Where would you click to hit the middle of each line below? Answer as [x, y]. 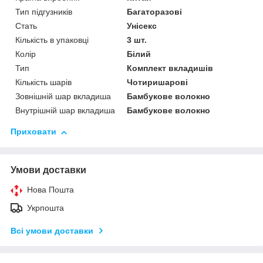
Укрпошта [45, 208]
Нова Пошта [50, 190]
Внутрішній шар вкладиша [65, 111]
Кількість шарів [43, 82]
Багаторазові [155, 12]
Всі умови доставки [52, 231]
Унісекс [142, 26]
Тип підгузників [44, 12]
